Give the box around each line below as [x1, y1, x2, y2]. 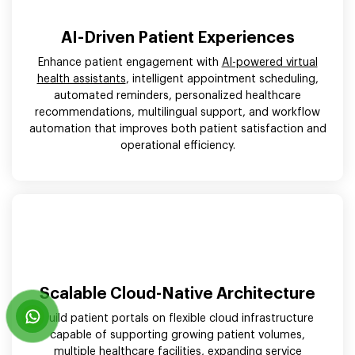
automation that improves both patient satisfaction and [29, 123, 326, 135]
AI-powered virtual [221, 56, 318, 68]
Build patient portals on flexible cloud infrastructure [41, 312, 314, 324]
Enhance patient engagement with [37, 56, 222, 68]
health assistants [36, 73, 126, 85]
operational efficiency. [120, 139, 235, 151]
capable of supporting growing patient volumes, [50, 329, 305, 341]
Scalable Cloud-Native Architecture [40, 285, 315, 302]
